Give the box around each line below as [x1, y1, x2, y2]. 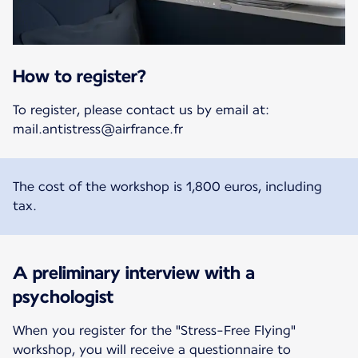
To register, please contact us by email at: [13, 101, 269, 117]
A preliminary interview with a [13, 261, 255, 283]
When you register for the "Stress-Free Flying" [13, 322, 296, 338]
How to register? [13, 65, 146, 86]
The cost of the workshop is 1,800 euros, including [13, 178, 322, 194]
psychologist [13, 285, 113, 307]
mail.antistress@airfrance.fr [13, 121, 183, 137]
